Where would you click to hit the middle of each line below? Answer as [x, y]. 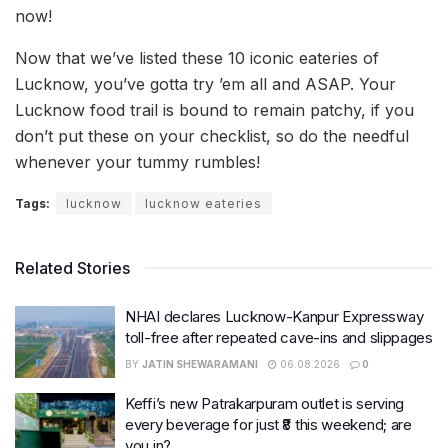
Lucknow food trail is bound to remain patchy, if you [214, 110]
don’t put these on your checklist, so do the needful [212, 136]
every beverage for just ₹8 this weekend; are [268, 424]
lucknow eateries [203, 204]
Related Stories [72, 268]
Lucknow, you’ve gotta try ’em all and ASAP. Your [205, 84]
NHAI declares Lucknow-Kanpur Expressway [274, 317]
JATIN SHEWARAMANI [200, 364]
